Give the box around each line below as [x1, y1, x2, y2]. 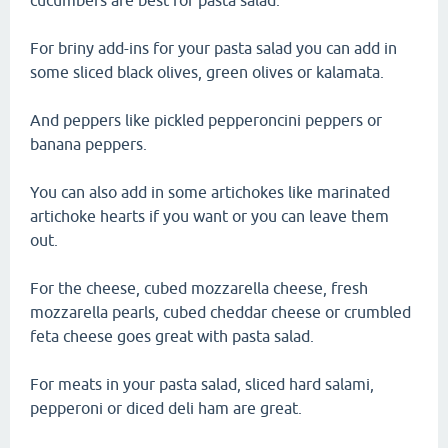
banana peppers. [30, 135, 147, 153]
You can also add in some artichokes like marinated [30, 183, 390, 201]
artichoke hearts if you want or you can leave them [30, 207, 389, 225]
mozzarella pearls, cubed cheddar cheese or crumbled [30, 303, 411, 321]
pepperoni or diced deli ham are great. [30, 399, 302, 417]
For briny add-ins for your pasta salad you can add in [30, 39, 397, 57]
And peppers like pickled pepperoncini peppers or [30, 111, 382, 129]
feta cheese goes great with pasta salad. [30, 327, 314, 345]
